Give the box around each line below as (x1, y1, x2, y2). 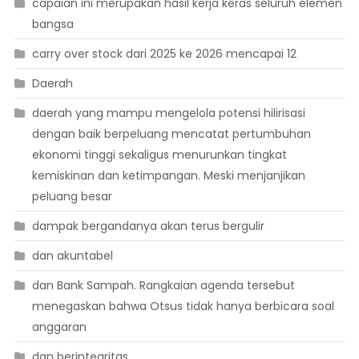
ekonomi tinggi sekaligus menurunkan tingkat (31, 147, 287, 163)
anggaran (31, 319, 87, 336)
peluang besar (31, 188, 112, 205)
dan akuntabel (31, 248, 113, 264)
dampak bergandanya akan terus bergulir (31, 218, 264, 235)
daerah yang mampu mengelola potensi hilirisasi (31, 105, 305, 122)
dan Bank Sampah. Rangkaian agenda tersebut (31, 277, 295, 294)
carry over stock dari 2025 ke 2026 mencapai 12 (31, 46, 296, 63)
